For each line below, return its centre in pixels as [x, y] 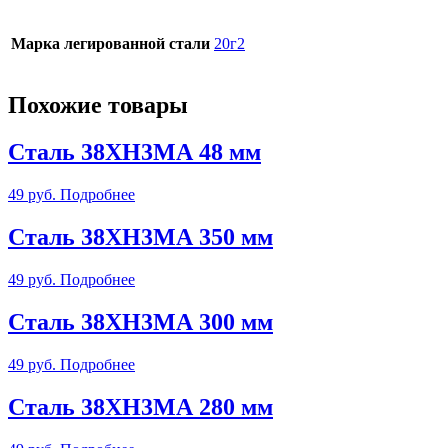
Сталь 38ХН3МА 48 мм [134, 152]
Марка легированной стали [110, 44]
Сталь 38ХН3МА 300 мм [140, 321]
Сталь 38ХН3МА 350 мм [140, 237]
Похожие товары [98, 105]
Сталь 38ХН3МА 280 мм [140, 406]
